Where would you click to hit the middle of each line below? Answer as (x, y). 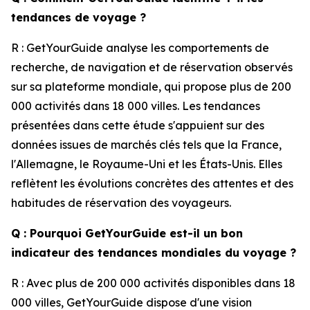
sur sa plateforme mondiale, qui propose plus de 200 (151, 86)
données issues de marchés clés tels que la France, (146, 145)
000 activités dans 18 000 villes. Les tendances (136, 106)
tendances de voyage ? (79, 17)
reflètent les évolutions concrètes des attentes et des (152, 183)
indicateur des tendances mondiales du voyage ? (154, 253)
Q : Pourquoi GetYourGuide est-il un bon (127, 233)
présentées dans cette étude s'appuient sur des (138, 125)
